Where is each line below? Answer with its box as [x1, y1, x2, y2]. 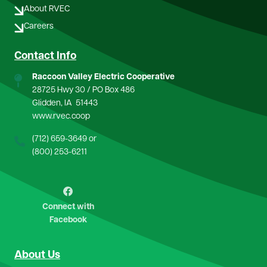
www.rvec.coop [32, 111, 90, 121]
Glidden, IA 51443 [32, 98, 98, 108]
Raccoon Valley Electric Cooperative [32, 72, 175, 82]
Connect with [42, 202, 94, 212]
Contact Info [14, 50, 76, 62]
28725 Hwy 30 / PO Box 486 [32, 85, 135, 95]
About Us [14, 249, 60, 261]
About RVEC [24, 4, 70, 14]
